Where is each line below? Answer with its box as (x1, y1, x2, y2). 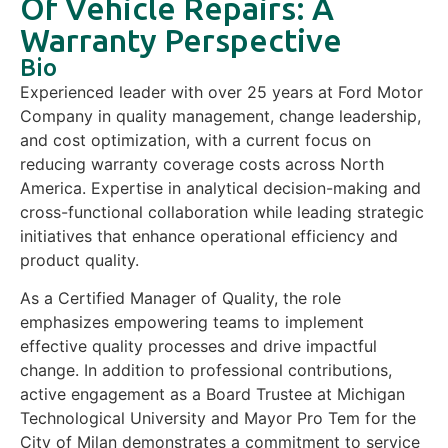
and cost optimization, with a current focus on (20, 130, 371, 150)
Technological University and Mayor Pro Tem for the (20, 408, 416, 429)
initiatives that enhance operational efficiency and (20, 226, 398, 246)
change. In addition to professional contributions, (20, 360, 392, 381)
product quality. (20, 250, 139, 270)
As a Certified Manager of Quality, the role (20, 288, 341, 309)
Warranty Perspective (20, 22, 342, 58)
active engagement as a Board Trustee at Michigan (20, 384, 405, 405)
